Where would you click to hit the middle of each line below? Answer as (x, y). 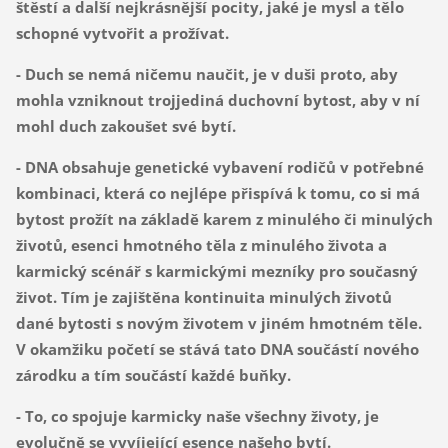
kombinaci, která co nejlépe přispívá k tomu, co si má (217, 193)
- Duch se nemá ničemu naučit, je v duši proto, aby (206, 74)
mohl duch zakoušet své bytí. (125, 126)
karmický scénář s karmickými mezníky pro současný (216, 271)
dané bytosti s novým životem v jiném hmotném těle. (218, 323)
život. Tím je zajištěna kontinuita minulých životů (203, 297)
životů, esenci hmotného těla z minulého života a (201, 245)
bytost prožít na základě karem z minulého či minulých (224, 219)
